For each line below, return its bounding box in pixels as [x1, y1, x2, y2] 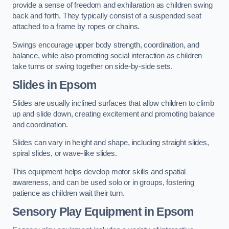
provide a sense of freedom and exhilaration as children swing [12, 1, 213, 10]
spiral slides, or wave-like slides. [12, 149, 117, 158]
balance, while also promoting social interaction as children [12, 51, 202, 60]
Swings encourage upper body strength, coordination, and [12, 40, 200, 49]
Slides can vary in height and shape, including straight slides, [12, 139, 209, 147]
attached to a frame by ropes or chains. [12, 22, 140, 31]
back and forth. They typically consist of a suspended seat [12, 12, 201, 20]
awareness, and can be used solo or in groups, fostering [12, 178, 195, 187]
